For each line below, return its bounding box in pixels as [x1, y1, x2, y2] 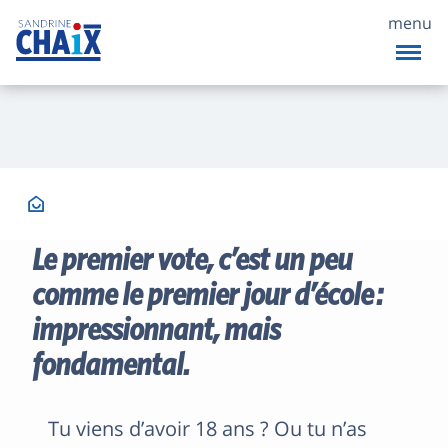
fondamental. [32, 352, 189, 381]
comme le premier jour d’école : [32, 282, 382, 311]
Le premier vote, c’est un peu [32, 247, 352, 276]
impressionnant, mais [32, 317, 280, 346]
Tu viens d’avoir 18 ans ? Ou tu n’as [48, 415, 367, 442]
